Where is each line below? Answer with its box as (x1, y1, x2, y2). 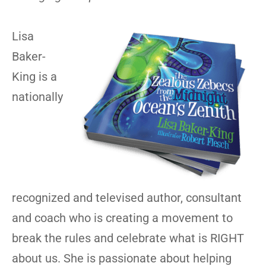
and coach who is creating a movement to (12, 211, 233, 225)
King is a (12, 69, 57, 84)
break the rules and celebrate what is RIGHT (12, 231, 244, 245)
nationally (12, 90, 63, 104)
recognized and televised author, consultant (12, 191, 242, 205)
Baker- (12, 49, 46, 64)
